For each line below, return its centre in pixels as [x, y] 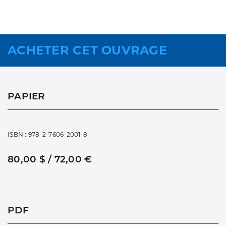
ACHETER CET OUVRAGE [87, 50]
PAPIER [26, 96]
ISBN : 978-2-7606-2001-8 [47, 135]
